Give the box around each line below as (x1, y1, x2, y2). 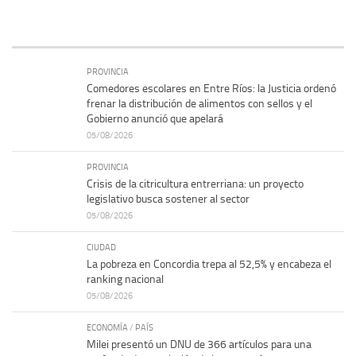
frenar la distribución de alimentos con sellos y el (87, 96, 312, 110)
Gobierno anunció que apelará (87, 111, 223, 126)
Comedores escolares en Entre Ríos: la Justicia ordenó (87, 81, 336, 95)
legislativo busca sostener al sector (87, 192, 250, 206)
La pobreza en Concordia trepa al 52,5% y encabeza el (87, 257, 331, 271)
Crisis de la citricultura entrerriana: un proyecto (87, 176, 304, 191)
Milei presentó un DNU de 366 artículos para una (87, 337, 311, 351)
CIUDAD (87, 241, 116, 253)
